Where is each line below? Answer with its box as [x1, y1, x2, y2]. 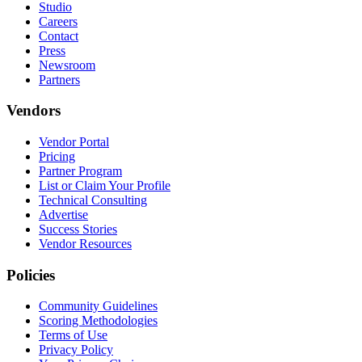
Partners [39, 72, 80, 86]
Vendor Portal [39, 135, 109, 149]
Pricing [39, 149, 75, 163]
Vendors [6, 102, 61, 120]
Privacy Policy [39, 343, 113, 357]
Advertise [39, 208, 88, 221]
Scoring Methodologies [39, 314, 158, 328]
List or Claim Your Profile [39, 179, 170, 192]
